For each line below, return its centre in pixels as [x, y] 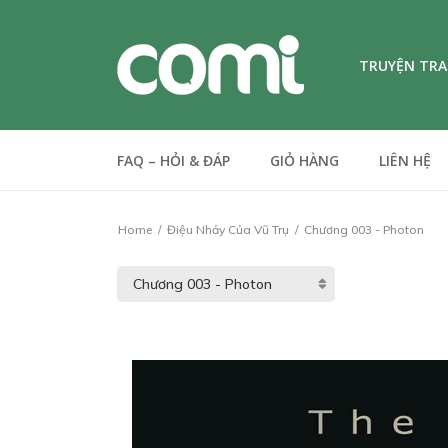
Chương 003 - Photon [362, 229]
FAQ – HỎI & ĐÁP [173, 160]
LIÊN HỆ [405, 160]
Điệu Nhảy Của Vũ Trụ [228, 229]
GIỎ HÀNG [304, 160]
